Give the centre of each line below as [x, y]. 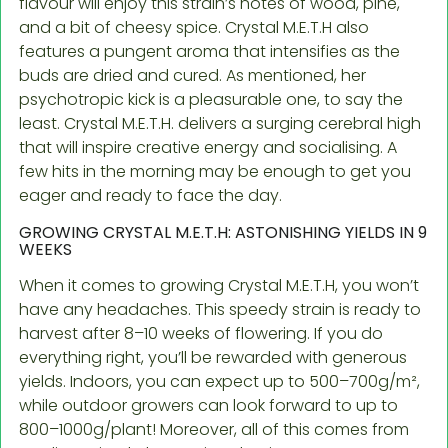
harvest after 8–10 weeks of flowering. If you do [201, 333]
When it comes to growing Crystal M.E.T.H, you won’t [219, 285]
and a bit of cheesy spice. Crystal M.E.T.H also [194, 27]
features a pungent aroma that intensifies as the [209, 51]
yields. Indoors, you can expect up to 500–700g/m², [219, 381]
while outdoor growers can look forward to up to [208, 405]
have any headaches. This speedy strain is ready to [220, 309]
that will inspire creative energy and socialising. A [208, 147]
